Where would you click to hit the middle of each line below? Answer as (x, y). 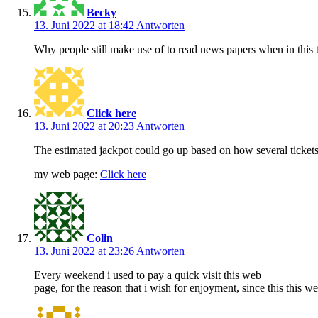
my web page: (67, 174)
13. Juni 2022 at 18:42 (85, 25)
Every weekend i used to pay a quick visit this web (148, 275)
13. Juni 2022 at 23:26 (85, 251)
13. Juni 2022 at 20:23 (85, 126)
